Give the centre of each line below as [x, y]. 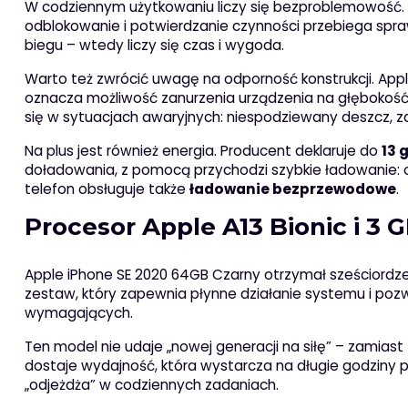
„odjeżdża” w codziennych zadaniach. [151, 385]
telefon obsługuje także [107, 189]
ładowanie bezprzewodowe [292, 189]
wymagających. [78, 313]
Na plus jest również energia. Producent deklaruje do [203, 151]
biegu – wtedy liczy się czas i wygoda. [154, 46]
